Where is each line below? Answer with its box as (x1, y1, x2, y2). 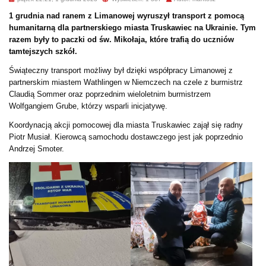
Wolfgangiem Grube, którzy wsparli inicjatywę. (9, 101, 167, 110)
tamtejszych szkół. (9, 46, 77, 56)
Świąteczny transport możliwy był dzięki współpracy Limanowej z (9, 65, 233, 75)
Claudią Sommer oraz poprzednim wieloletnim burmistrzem (9, 89, 211, 99)
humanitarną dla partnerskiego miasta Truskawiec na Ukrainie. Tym (9, 23, 256, 32)
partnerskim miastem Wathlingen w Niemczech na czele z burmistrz (9, 77, 243, 87)
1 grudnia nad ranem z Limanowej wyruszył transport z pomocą (9, 11, 244, 20)
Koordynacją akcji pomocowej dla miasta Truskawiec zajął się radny (9, 120, 243, 129)
